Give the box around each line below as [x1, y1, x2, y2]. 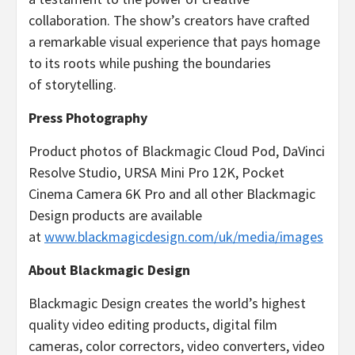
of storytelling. [29, 74, 116, 94]
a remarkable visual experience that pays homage [29, 32, 320, 51]
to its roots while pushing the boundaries [29, 53, 271, 72]
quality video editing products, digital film [29, 315, 277, 334]
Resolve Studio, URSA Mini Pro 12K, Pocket [29, 162, 284, 181]
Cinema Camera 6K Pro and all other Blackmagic [29, 184, 315, 203]
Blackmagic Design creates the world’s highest [29, 293, 306, 312]
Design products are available [29, 205, 202, 224]
